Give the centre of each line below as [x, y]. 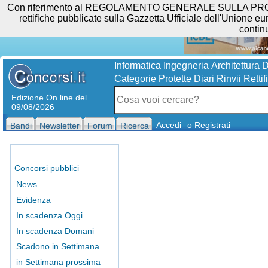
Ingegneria [186, 66]
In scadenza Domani [55, 231]
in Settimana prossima [58, 262]
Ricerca [135, 126]
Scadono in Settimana [58, 246]
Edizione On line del [49, 98]
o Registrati [209, 125]
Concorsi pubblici [47, 168]
